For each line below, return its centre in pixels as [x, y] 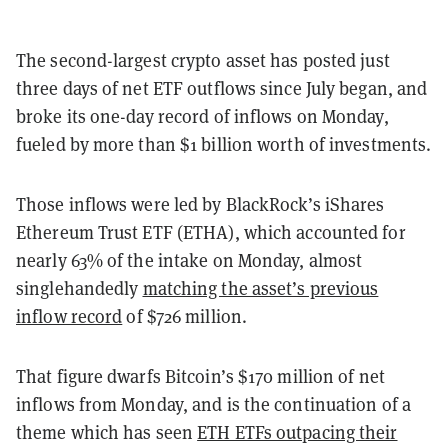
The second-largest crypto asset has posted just [203, 60]
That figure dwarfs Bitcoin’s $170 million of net [200, 376]
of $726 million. [185, 316]
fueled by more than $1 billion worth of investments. [224, 144]
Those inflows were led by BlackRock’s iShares [200, 204]
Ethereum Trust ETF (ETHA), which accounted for [211, 232]
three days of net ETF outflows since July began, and [222, 88]
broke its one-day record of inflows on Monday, [202, 116]
